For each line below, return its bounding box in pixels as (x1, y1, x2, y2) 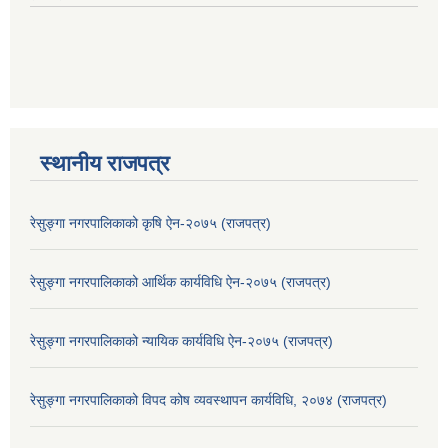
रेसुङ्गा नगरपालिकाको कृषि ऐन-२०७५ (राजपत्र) (30, 215, 271, 232)
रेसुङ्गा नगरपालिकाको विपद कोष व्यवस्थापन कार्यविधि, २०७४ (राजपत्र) (30, 392, 387, 409)
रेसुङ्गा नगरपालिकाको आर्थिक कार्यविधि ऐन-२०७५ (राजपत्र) (30, 274, 331, 291)
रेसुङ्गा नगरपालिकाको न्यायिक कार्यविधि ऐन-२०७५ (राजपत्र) (30, 333, 333, 350)
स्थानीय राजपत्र (40, 151, 170, 177)
